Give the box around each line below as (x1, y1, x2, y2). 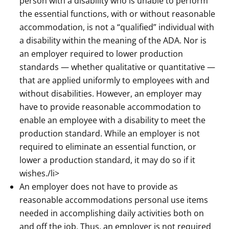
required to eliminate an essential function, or (19, 141, 197, 152)
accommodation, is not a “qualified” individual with (19, 21, 215, 33)
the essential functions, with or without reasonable (19, 8, 216, 19)
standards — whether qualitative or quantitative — (19, 61, 216, 73)
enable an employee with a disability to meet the (19, 114, 206, 126)
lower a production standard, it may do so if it (19, 154, 196, 166)
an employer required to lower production (19, 48, 184, 59)
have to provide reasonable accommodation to (19, 101, 201, 112)
